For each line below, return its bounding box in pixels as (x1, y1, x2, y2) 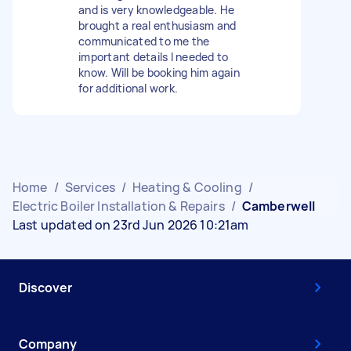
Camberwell (241, 197, 316, 215)
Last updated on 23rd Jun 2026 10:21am (13, 216, 249, 233)
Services (64, 179, 115, 196)
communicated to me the (78, 34, 210, 49)
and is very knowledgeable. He (78, 2, 235, 17)
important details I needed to (78, 49, 229, 64)
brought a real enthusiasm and (78, 18, 237, 33)
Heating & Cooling (132, 179, 242, 196)
